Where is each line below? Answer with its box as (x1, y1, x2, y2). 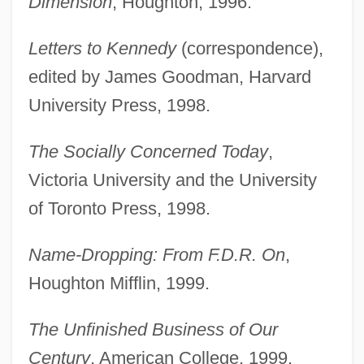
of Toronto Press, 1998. (28, 197, 210, 219)
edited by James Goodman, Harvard (28, 66, 311, 87)
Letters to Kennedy (28, 37, 176, 58)
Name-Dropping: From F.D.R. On (28, 244, 285, 265)
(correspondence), (175, 37, 323, 58)
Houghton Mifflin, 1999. (28, 272, 210, 293)
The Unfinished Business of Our (28, 318, 278, 340)
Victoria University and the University (28, 169, 317, 190)
